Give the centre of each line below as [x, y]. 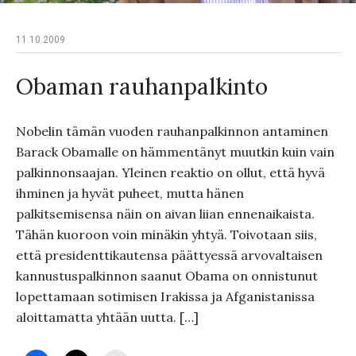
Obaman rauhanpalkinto [142, 87]
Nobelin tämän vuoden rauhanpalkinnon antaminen [172, 131]
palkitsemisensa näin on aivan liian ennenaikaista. [165, 214]
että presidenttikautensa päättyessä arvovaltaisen [169, 255]
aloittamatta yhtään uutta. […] [107, 317]
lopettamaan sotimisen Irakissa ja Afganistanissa [165, 296]
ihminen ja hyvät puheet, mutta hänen [130, 193]
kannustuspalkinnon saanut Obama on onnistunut [167, 276]
